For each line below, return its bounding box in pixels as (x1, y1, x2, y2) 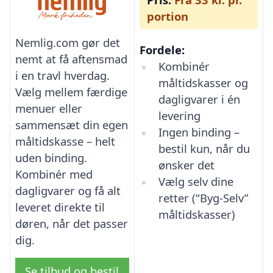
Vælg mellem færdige (15, 84, 127, 100)
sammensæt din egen (15, 117, 128, 133)
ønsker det (158, 157, 214, 172)
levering (158, 107, 200, 123)
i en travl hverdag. (15, 68, 110, 83)
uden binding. (15, 150, 87, 166)
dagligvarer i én (158, 91, 240, 107)
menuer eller (15, 101, 82, 116)
